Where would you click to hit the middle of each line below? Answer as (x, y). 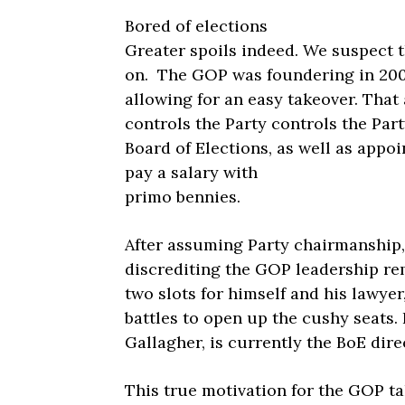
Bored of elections (196, 26)
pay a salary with (191, 173)
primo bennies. (183, 197)
